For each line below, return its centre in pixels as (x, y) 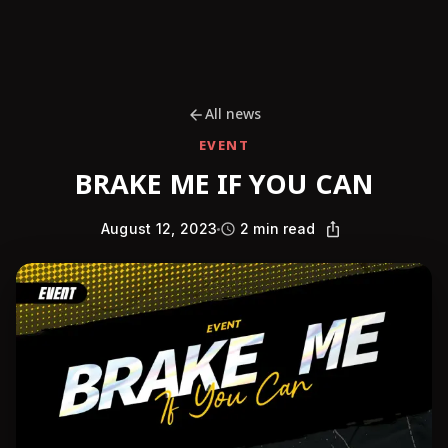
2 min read (278, 228)
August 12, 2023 (159, 228)
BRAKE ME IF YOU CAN (224, 185)
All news (233, 114)
